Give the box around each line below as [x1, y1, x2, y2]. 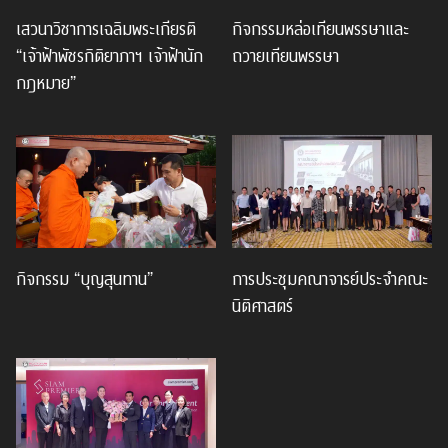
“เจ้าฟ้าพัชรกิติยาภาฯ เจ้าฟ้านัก [16, 41, 203, 68]
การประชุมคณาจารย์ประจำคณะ [232, 263, 428, 290]
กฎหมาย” [16, 68, 76, 95]
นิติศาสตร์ [232, 290, 293, 317]
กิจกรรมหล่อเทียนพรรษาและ [232, 14, 409, 41]
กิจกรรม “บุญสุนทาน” [16, 263, 153, 290]
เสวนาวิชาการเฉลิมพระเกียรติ [16, 14, 196, 41]
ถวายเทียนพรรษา [232, 41, 339, 68]
